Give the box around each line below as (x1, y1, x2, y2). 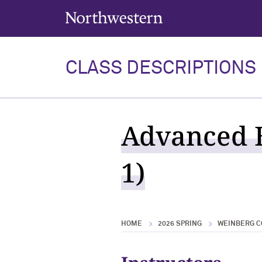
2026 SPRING (158, 220, 202, 227)
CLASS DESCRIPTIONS (65, 59, 256, 78)
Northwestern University (65, 11, 146, 19)
